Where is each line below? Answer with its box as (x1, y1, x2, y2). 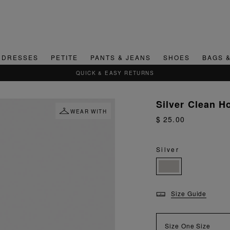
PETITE (50, 53, 78, 62)
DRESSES (1, 53, 39, 62)
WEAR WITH (70, 108, 107, 116)
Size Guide (170, 189, 207, 198)
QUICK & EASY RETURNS (76, 69, 154, 77)
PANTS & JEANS (90, 53, 151, 62)
